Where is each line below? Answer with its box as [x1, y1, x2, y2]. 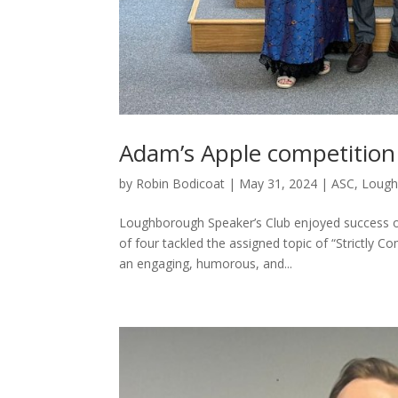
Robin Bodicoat [136, 174, 226, 192]
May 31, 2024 [239, 174, 318, 192]
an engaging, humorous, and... [119, 254, 293, 272]
